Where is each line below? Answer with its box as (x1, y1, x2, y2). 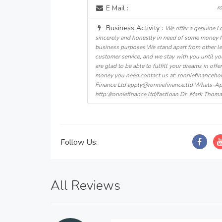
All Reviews (51, 177, 120, 194)
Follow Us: (60, 137, 98, 148)
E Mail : (104, 3, 128, 13)
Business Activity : (104, 23, 165, 33)
